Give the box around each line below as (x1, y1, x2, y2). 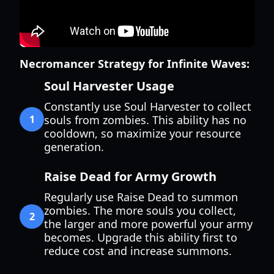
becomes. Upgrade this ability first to (44, 230, 237, 245)
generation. (44, 139, 104, 154)
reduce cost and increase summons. (44, 243, 232, 258)
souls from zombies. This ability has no (44, 113, 246, 127)
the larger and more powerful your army (44, 217, 253, 231)
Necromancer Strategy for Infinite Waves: (20, 56, 250, 71)
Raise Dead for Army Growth (44, 168, 217, 185)
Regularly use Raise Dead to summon (44, 190, 238, 204)
